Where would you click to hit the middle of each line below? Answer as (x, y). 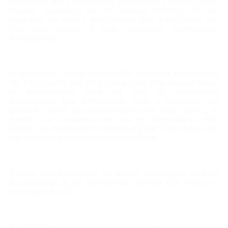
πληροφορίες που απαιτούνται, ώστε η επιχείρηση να (114, 101)
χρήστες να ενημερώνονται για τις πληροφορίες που (114, 120)
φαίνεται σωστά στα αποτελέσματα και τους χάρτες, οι (114, 110)
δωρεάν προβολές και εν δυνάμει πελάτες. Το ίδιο (114, 11)
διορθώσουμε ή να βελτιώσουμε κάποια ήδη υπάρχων (114, 183)
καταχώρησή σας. (41, 192)
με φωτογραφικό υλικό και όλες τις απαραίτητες (114, 92)
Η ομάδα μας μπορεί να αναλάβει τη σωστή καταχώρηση (114, 74)
